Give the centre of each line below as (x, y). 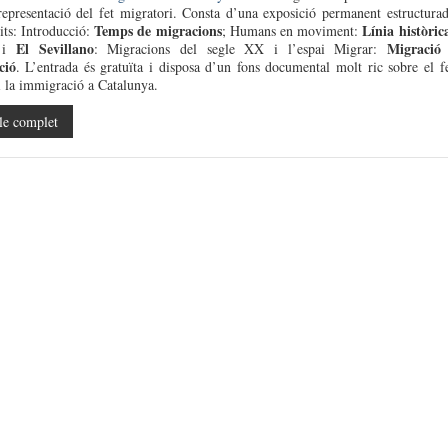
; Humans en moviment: (292, 30)
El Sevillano (54, 48)
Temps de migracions (158, 30)
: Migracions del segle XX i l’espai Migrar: (240, 48)
